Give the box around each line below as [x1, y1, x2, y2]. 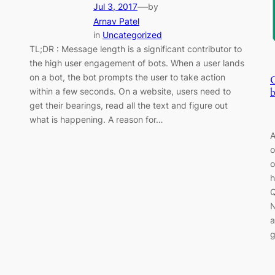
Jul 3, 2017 [93, 1, 137, 12]
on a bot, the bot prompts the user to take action [29, 72, 225, 83]
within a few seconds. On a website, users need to [29, 86, 231, 97]
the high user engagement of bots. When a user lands [29, 58, 244, 69]
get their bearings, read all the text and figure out [29, 100, 228, 111]
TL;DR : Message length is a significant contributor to [29, 44, 242, 55]
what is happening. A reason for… [29, 114, 163, 125]
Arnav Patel [93, 16, 139, 27]
